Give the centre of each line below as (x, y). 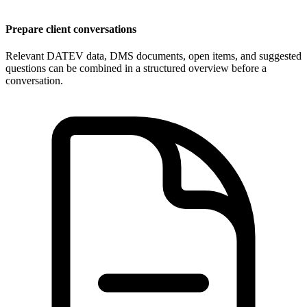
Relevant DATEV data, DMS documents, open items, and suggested (153, 56)
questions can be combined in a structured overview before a (136, 68)
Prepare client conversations (71, 29)
